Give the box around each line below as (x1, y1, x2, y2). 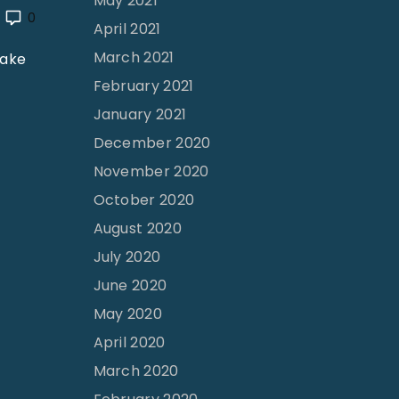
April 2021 (93, 19, 161, 40)
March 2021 (93, 47, 175, 69)
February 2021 (93, 76, 194, 97)
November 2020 (93, 161, 209, 183)
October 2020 (93, 190, 195, 211)
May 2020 (93, 304, 163, 325)
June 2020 (93, 275, 167, 297)
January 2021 (93, 104, 187, 126)
